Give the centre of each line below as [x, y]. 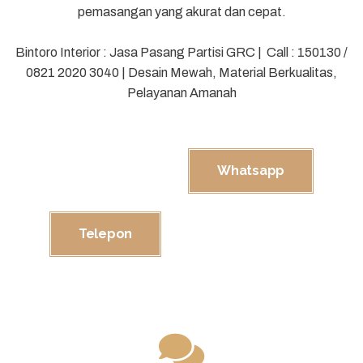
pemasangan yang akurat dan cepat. [181, 12]
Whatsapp [251, 171]
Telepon [105, 234]
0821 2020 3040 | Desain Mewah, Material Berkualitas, [181, 73]
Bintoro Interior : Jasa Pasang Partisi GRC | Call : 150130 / [181, 52]
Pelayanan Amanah [181, 93]
